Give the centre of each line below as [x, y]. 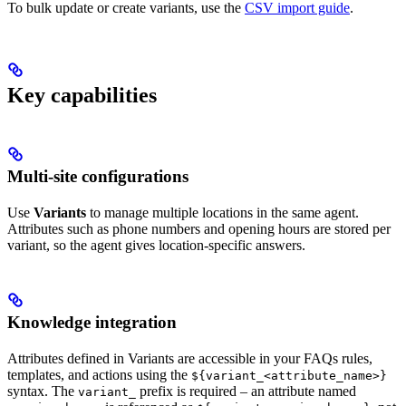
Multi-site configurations [98, 177]
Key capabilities [82, 96]
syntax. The [43, 391]
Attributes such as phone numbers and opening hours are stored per [199, 229]
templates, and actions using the [99, 375]
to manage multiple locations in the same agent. [222, 213]
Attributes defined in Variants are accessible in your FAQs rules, [190, 359]
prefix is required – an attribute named [246, 391]
